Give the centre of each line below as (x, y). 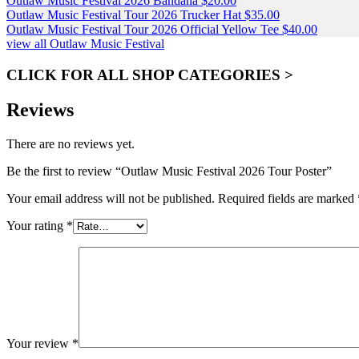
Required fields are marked (288, 199)
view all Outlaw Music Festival (85, 43)
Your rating (36, 226)
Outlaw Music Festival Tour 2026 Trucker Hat (124, 14)
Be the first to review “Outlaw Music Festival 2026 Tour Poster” (169, 171)
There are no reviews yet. (71, 144)
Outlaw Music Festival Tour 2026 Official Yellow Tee (143, 29)
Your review (39, 344)
